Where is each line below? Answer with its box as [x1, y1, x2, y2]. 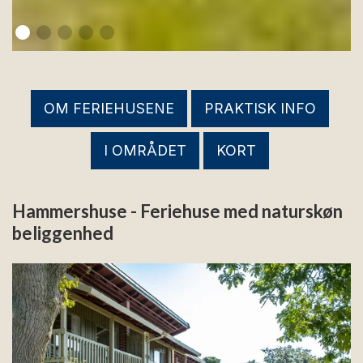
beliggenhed [12, 222, 113, 245]
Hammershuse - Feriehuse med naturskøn [12, 200, 343, 223]
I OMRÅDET [103, 142, 186, 160]
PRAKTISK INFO [203, 100, 316, 117]
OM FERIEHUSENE [43, 100, 174, 117]
